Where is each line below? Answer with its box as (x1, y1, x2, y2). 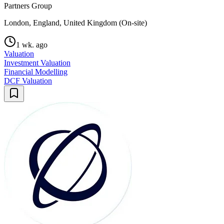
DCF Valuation (4, 76, 52, 85)
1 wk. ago (16, 40, 47, 49)
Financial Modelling (4, 67, 67, 76)
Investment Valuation (4, 58, 70, 67)
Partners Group (4, 1, 52, 10)
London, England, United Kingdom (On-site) (4, 18, 147, 27)
